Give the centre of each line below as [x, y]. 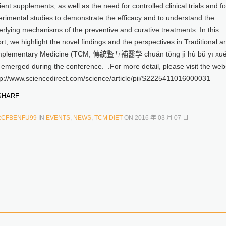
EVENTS [58, 118]
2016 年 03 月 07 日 [162, 118]
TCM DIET [108, 118]
